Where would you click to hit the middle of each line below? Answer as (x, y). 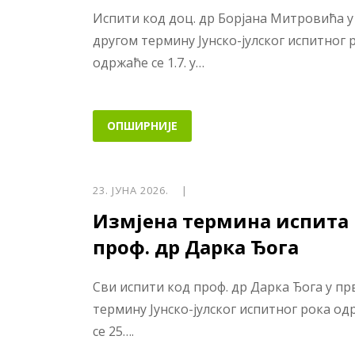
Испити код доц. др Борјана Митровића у (223, 18)
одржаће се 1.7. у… (149, 63)
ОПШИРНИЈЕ (142, 125)
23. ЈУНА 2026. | (140, 190)
